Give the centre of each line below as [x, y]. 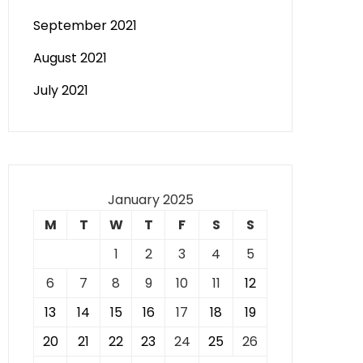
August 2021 [70, 58]
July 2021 [61, 90]
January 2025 [150, 200]
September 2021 [85, 26]
